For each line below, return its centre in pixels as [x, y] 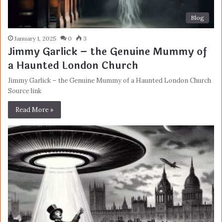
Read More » [34, 110]
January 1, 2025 [35, 39]
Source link [25, 91]
